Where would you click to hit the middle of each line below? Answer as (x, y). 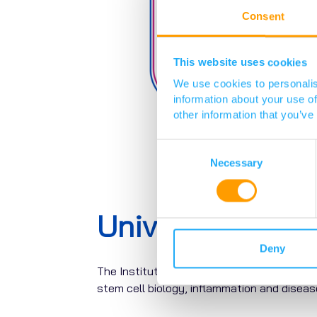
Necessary (236, 163)
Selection (178, 162)
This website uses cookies (240, 62)
